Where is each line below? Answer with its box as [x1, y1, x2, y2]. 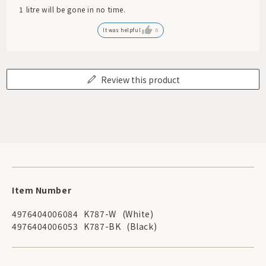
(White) [122, 207, 154, 220]
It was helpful [103, 26, 141, 33]
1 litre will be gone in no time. [19, 4, 126, 14]
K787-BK [84, 220, 121, 232]
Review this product [100, 73, 180, 85]
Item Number [12, 183, 72, 196]
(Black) [126, 220, 157, 232]
